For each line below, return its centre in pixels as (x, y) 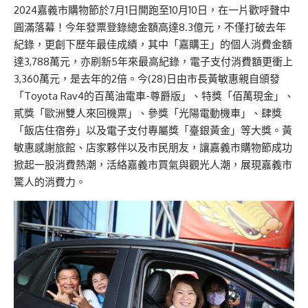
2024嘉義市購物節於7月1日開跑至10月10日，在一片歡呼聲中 (152, 10)
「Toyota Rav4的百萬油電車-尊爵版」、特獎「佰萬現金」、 (154, 96)
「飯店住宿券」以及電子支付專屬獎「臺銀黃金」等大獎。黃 (153, 131)
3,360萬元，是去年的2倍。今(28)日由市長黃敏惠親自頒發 (147, 79)
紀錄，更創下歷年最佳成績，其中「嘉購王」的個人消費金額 (153, 45)
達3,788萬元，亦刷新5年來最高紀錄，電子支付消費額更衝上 (153, 62)
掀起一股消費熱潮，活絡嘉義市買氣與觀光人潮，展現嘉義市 (153, 165)
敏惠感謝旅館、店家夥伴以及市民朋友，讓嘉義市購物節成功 (153, 148)
